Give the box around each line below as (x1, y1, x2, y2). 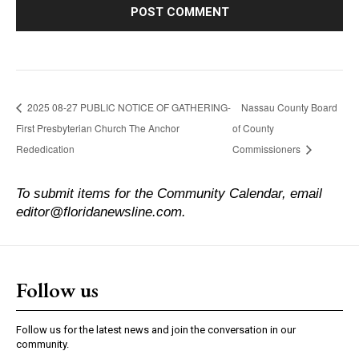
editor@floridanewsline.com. (16, 203, 186, 220)
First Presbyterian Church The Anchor (16, 121, 179, 135)
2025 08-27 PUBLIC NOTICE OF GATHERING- (25, 100, 231, 115)
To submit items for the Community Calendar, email (16, 184, 322, 201)
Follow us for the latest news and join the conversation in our (16, 323, 296, 336)
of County (232, 121, 274, 135)
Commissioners (232, 141, 303, 155)
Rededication (16, 141, 75, 155)
